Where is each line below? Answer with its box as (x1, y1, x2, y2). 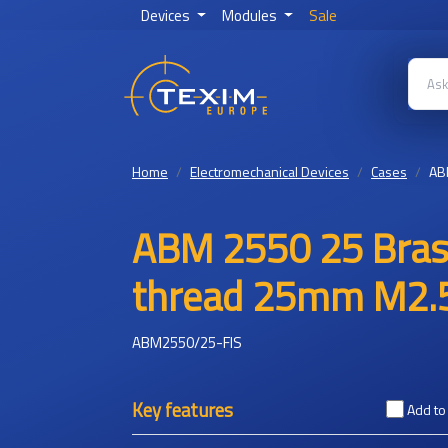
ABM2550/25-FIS (132, 331, 242, 354)
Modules (221, 4, 280, 27)
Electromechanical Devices (190, 161, 349, 182)
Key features (132, 396, 233, 424)
